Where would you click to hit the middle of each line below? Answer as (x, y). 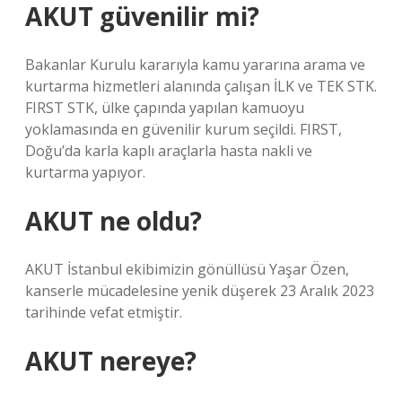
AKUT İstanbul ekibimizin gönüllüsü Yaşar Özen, (187, 269)
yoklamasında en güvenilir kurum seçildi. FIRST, (184, 129)
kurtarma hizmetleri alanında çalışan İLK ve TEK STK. (201, 86)
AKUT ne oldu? (114, 221)
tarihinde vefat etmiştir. (104, 312)
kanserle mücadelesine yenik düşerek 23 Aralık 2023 (200, 291)
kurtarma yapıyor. (85, 172)
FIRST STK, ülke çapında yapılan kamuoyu (165, 108)
